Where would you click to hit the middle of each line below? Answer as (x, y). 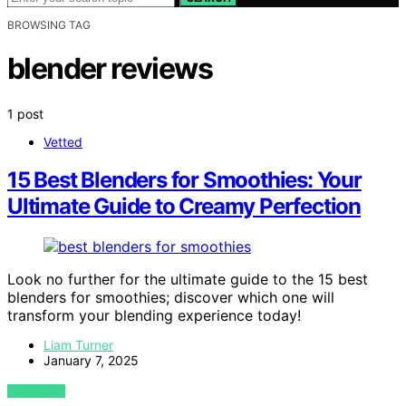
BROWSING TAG (49, 24)
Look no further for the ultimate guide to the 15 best (188, 280)
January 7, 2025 (91, 361)
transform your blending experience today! (154, 316)
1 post (25, 113)
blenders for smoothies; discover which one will (171, 298)
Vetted (63, 141)
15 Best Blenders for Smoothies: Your (184, 180)
